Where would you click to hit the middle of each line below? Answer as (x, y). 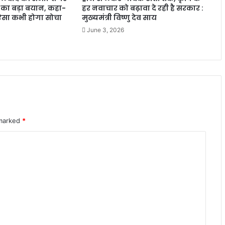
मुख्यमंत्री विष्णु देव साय (120, 18)
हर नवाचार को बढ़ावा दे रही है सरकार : (143, 8)
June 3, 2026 (106, 30)
